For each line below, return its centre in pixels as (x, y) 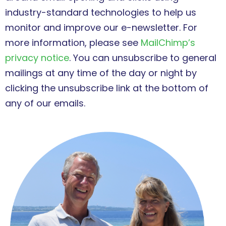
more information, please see (73, 43)
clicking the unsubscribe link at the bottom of (107, 88)
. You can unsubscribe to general (143, 58)
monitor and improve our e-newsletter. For (101, 28)
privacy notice (37, 58)
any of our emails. (45, 103)
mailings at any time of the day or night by (101, 73)
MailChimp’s (168, 43)
